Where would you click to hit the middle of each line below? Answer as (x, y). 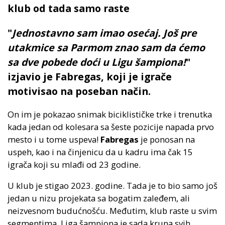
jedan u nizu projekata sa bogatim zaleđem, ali (99, 198)
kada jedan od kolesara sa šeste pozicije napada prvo (111, 127)
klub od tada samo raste (69, 9)
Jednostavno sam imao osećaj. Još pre (104, 33)
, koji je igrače (136, 76)
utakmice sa (39, 47)
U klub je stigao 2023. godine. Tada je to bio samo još (113, 186)
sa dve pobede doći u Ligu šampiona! (97, 62)
